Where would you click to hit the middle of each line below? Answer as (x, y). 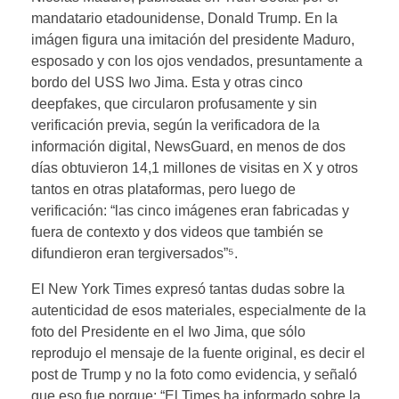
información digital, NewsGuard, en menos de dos (188, 146)
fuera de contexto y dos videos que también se (177, 232)
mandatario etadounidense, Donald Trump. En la (184, 18)
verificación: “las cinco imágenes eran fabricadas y (190, 210)
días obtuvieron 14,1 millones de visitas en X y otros (195, 167)
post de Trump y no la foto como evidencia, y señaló (194, 374)
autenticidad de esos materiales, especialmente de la (199, 310)
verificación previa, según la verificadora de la (175, 125)
